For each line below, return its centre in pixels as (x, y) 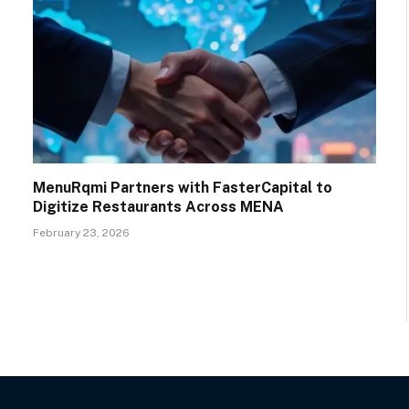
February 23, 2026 (81, 233)
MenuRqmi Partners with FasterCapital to (183, 188)
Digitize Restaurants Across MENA (158, 207)
